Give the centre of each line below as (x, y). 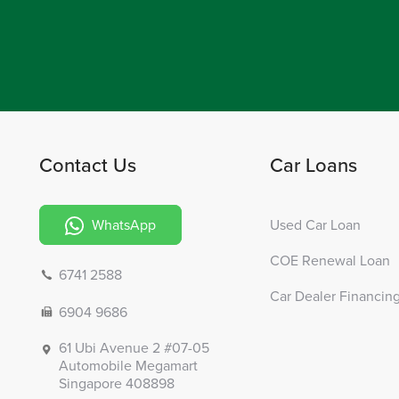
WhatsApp (122, 224)
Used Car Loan (316, 224)
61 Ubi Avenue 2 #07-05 (134, 348)
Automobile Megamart (128, 366)
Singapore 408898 (117, 384)
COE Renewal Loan (330, 260)
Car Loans (314, 164)
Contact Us (88, 164)
